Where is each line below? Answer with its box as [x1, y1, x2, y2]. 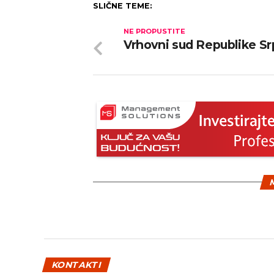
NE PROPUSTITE [124, 27, 185, 35]
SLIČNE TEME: [93, 1, 152, 10]
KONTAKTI [50, 259, 103, 270]
